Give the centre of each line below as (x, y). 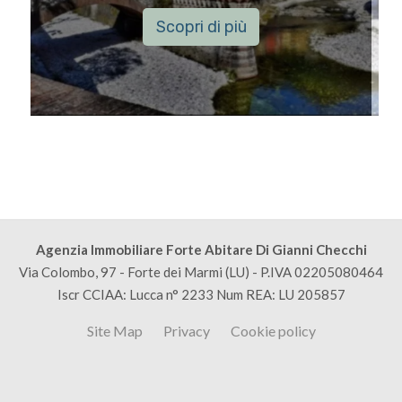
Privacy (186, 331)
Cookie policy (273, 331)
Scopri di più (201, 26)
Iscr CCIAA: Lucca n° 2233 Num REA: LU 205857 (201, 295)
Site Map (114, 331)
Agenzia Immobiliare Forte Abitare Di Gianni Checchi (201, 250)
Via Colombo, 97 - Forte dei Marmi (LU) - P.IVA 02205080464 (201, 272)
